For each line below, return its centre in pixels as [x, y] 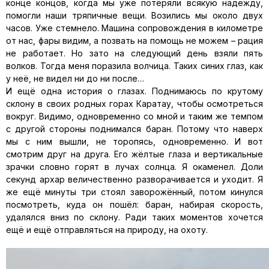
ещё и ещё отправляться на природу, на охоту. [107, 230]
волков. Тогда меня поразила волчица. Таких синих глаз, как [134, 66]
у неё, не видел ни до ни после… [75, 78]
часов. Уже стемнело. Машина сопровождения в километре [134, 28]
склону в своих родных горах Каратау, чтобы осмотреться [134, 104]
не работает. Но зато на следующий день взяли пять [134, 53]
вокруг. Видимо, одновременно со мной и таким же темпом [134, 116]
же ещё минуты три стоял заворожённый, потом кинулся [134, 192]
